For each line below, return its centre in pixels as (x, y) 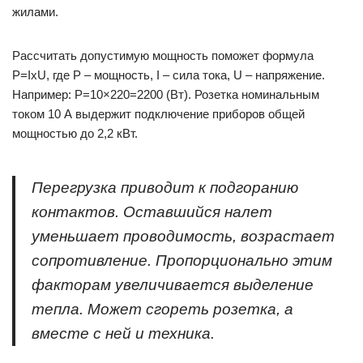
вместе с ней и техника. (123, 333)
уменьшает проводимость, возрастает (183, 236)
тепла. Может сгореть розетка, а (162, 309)
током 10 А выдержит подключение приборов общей (158, 114)
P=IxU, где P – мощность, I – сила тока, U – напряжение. (169, 75)
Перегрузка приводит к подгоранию (165, 188)
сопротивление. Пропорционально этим (182, 261)
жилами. (35, 12)
